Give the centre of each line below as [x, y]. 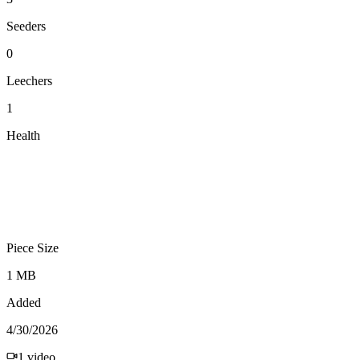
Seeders [26, 26]
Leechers [29, 80]
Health [23, 135]
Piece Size [33, 247]
